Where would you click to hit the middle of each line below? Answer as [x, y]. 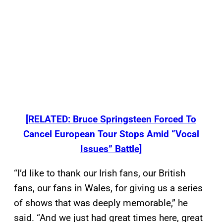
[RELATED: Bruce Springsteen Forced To [111, 119]
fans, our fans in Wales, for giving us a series [108, 188]
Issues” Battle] [111, 149]
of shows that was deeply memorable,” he [101, 203]
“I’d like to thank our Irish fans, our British [100, 173]
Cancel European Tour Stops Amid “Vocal [111, 134]
